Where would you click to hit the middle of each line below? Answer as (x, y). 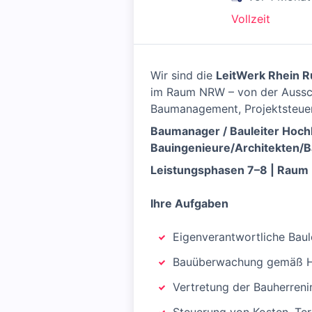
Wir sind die (183, 75)
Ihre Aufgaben (189, 203)
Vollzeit (251, 19)
